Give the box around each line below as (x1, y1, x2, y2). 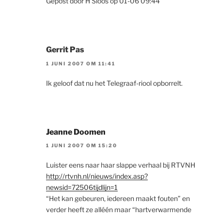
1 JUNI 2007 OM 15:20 (46, 142, 117, 149)
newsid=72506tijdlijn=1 (46, 183, 118, 192)
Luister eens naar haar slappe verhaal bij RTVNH (46, 161, 195, 170)
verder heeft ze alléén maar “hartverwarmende (46, 205, 191, 214)
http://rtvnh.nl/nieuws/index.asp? (46, 172, 148, 181)
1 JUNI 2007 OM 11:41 (46, 60, 115, 66)
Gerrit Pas (46, 45, 84, 55)
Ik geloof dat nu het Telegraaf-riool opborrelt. (46, 78, 183, 87)
